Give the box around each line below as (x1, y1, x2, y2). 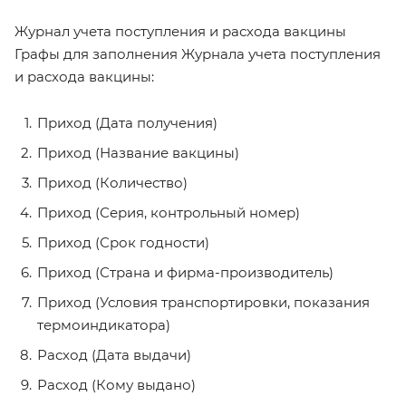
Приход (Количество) (37, 174, 188, 191)
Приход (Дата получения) (37, 114, 217, 131)
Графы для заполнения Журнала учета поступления (14, 45, 381, 63)
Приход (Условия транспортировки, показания (37, 294, 370, 311)
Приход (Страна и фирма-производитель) (37, 264, 333, 281)
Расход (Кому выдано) (37, 376, 196, 393)
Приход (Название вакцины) (37, 144, 239, 161)
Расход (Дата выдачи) (37, 346, 191, 363)
